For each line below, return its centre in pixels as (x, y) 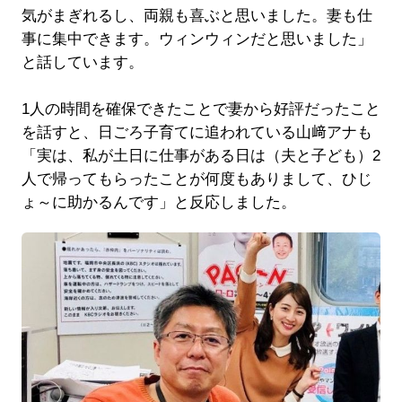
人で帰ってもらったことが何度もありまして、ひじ (197, 179)
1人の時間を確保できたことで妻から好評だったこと (201, 109)
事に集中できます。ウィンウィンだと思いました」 (197, 39)
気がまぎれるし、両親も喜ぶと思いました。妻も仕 (197, 16)
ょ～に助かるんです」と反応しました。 (158, 203)
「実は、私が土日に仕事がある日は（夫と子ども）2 (201, 156)
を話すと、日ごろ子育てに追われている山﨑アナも (197, 133)
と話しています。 (82, 63)
